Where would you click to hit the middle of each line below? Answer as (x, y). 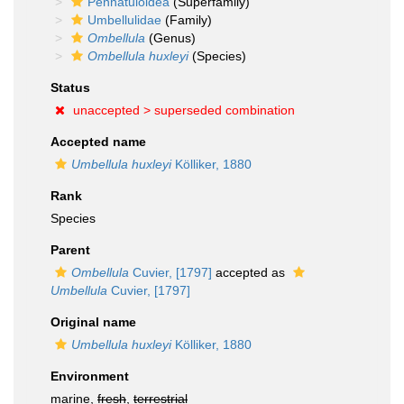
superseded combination (225, 110)
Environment (90, 376)
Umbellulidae (124, 20)
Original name (93, 322)
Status (70, 87)
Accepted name (98, 142)
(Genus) (170, 38)
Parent (70, 250)
